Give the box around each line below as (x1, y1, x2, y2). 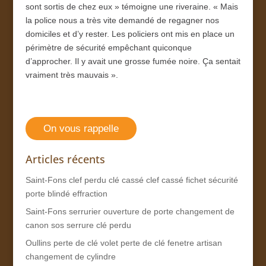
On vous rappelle (43, 122, 119, 134)
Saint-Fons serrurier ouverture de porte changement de (25, 206, 235, 216)
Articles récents (25, 151, 105, 166)
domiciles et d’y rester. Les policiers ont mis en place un (25, 28, 235, 39)
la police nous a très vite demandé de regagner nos (25, 15, 219, 25)
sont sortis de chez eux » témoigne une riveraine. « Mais (25, 1, 238, 11)
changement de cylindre (25, 251, 116, 261)
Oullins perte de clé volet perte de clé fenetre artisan (25, 237, 222, 248)
